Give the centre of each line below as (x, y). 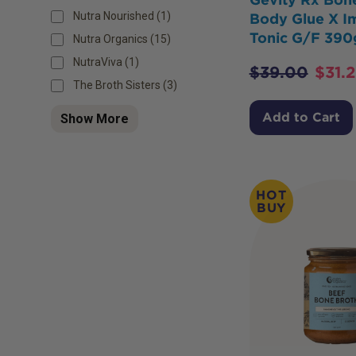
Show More (95, 119)
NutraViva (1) (106, 62)
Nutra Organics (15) (122, 39)
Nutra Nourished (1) (122, 16)
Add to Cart (301, 117)
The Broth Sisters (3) (125, 85)
